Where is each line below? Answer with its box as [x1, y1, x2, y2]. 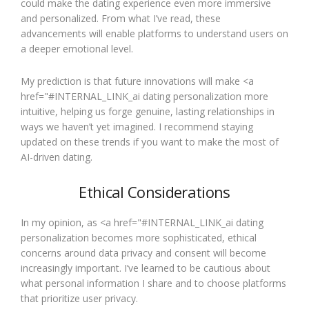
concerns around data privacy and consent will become [21, 246, 266, 259]
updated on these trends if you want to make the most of [21, 135, 279, 148]
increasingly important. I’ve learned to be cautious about [21, 261, 270, 275]
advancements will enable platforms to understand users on [21, 27, 288, 40]
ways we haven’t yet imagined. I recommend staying [21, 120, 253, 133]
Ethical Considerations [79, 181, 230, 202]
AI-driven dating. [21, 150, 92, 163]
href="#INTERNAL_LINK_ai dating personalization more [21, 90, 268, 103]
